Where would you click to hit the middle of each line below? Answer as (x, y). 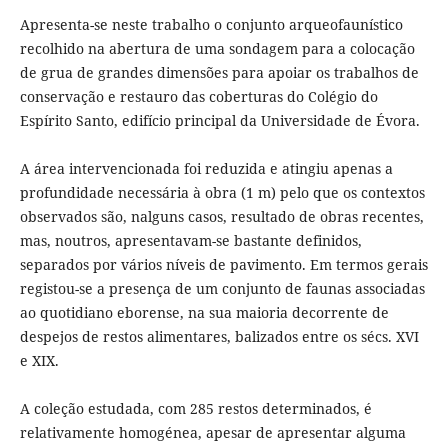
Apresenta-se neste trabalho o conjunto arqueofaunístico (211, 25)
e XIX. (39, 361)
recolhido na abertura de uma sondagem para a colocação (217, 49)
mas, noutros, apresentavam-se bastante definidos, (190, 241)
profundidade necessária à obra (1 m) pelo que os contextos (222, 193)
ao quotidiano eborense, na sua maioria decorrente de (204, 313)
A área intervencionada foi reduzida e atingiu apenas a (206, 169)
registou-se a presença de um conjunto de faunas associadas (222, 289)
